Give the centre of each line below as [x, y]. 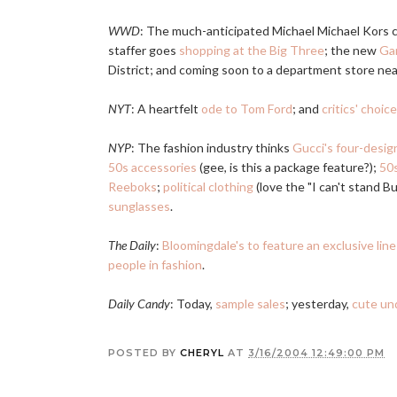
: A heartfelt [166, 109]
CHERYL [202, 353]
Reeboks [132, 187]
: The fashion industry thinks [212, 148]
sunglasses [139, 206]
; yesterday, [319, 304]
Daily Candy [139, 304]
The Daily [132, 245]
